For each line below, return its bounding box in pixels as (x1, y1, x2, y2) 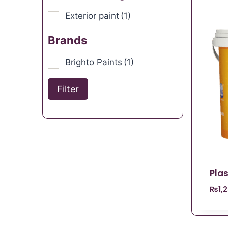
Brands (48, 33, 87, 47)
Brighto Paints (65, 56, 122, 67)
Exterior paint (65, 10, 119, 21)
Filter (57, 83, 79, 95)
